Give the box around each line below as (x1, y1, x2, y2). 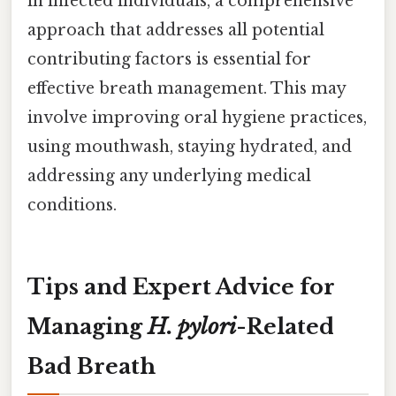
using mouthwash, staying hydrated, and (27, 136, 352, 156)
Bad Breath (27, 353, 156, 379)
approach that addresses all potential (27, 19, 324, 40)
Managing (27, 313, 148, 339)
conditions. (27, 194, 117, 215)
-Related (236, 313, 334, 339)
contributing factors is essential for (27, 49, 311, 69)
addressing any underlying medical (27, 165, 311, 186)
